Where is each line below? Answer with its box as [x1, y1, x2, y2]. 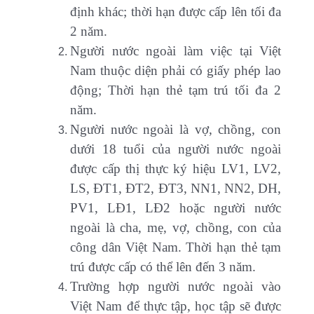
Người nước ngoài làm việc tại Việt [70, 43, 282, 59]
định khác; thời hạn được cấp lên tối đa [70, 4, 282, 20]
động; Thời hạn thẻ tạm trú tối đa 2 [70, 83, 282, 98]
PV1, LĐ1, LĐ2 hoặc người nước [70, 200, 282, 216]
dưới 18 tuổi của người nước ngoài [70, 142, 282, 157]
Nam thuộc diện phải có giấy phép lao [70, 63, 282, 78]
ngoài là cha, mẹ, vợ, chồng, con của [70, 220, 282, 235]
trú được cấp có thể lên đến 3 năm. [70, 259, 256, 275]
